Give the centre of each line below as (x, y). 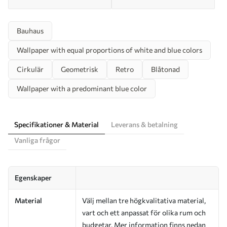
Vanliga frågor (37, 140)
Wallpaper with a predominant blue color (82, 88)
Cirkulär (30, 69)
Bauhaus (30, 30)
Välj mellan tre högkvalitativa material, (144, 200)
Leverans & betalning (144, 124)
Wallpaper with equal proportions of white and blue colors (109, 50)
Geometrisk (80, 69)
